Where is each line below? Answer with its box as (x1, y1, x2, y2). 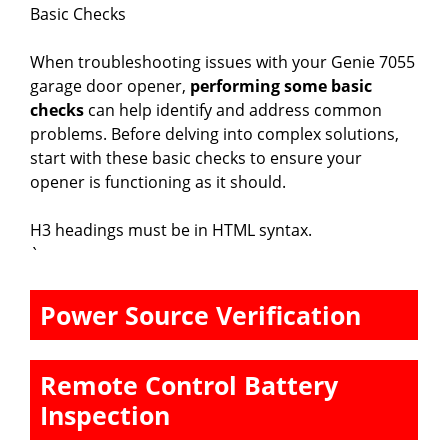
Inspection (40, 398, 170, 433)
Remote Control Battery (40, 368, 338, 403)
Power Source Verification (40, 298, 361, 333)
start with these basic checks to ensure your (30, 147, 362, 170)
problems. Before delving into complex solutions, (30, 123, 399, 146)
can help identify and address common (84, 99, 382, 122)
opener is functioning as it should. (30, 171, 286, 194)
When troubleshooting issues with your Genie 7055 (30, 51, 415, 74)
